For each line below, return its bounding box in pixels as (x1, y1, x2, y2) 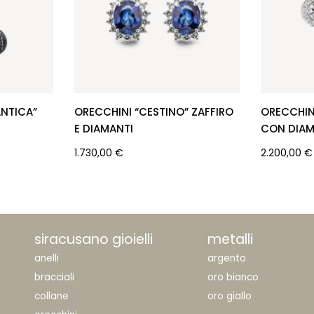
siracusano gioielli (34, 230, 153, 250)
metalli (207, 230, 253, 250)
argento (207, 252, 246, 266)
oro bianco (207, 271, 259, 285)
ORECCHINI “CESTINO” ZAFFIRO (74, 104, 233, 119)
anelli (34, 252, 59, 266)
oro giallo (207, 289, 252, 303)
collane (34, 289, 69, 303)
